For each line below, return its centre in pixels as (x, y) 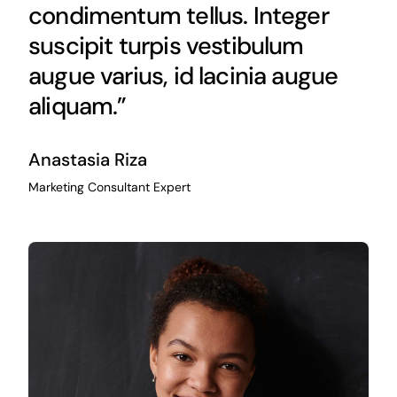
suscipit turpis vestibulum (166, 45)
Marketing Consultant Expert (109, 187)
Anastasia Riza (87, 159)
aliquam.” (77, 105)
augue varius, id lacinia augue (183, 75)
